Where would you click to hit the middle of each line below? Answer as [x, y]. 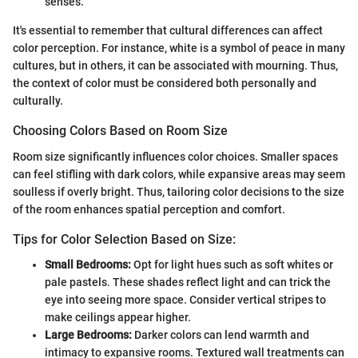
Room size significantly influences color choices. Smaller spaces [175, 156]
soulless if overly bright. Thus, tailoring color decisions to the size [179, 191]
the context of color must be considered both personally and [165, 84]
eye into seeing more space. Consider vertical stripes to [185, 299]
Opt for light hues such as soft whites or [232, 264]
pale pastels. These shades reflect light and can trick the [188, 282]
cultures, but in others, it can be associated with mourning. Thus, [175, 66]
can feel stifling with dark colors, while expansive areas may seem [179, 174]
